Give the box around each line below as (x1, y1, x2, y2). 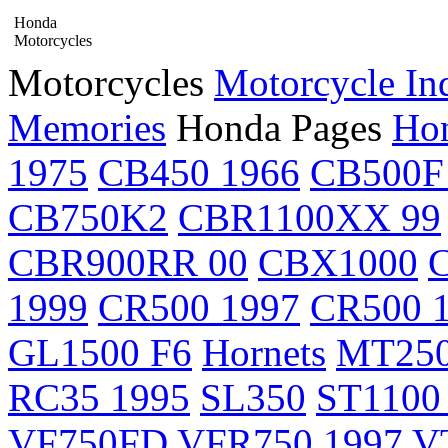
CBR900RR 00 (8, 241, 248, 284)
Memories (8, 106, 166, 149)
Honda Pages (176, 106, 382, 149)
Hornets (202, 331, 326, 374)
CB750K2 (8, 196, 168, 239)
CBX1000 (258, 241, 418, 284)
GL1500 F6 (8, 331, 192, 374)
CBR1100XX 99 (178, 196, 441, 239)
